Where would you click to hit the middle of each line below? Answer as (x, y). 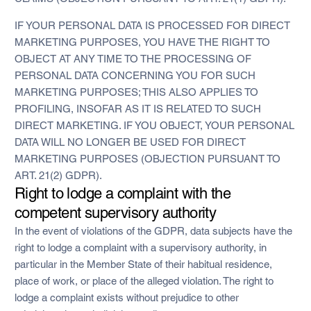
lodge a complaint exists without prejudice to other (126, 297)
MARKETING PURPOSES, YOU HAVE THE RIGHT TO (142, 42)
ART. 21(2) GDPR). (58, 175)
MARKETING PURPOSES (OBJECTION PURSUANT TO (147, 158)
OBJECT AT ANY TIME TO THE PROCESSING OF (133, 58)
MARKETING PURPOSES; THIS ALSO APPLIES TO (136, 92)
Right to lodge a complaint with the (122, 193)
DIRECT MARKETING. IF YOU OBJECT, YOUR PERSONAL (154, 125)
